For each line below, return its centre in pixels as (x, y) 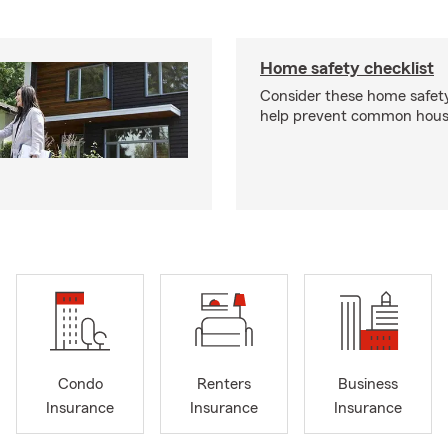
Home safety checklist (347, 68)
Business (368, 384)
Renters (224, 384)
